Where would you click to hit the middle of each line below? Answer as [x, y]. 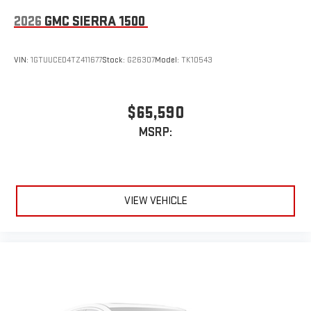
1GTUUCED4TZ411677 [66, 60]
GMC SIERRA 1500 [95, 22]
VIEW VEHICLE [155, 201]
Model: [168, 60]
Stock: [115, 60]
